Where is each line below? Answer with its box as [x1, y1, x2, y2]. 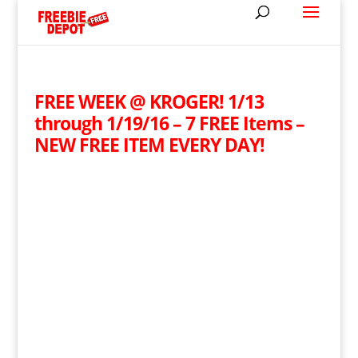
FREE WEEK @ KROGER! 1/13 [34, 89, 264, 114]
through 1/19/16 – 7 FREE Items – [34, 110, 304, 136]
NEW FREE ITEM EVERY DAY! [34, 132, 265, 157]
